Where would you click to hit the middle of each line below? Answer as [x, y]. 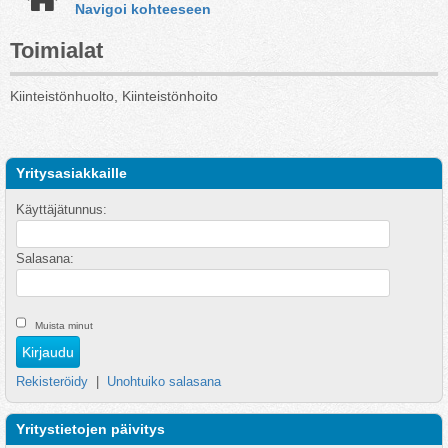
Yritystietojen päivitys [90, 429]
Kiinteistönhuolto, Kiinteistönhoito [114, 96]
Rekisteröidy [52, 381]
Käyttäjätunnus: [61, 209]
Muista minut [64, 325]
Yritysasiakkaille [71, 173]
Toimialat [56, 50]
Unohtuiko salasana [164, 381]
